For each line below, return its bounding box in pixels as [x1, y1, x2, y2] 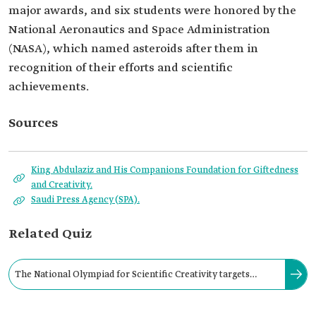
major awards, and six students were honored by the [8, 4, 296, 18]
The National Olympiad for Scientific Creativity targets [15, 268, 250, 281]
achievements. [8, 80, 89, 95]
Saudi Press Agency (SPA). [31, 194, 140, 206]
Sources [8, 115, 58, 132]
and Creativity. [31, 179, 92, 191]
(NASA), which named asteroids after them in [8, 42, 258, 56]
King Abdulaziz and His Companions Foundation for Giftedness [31, 164, 298, 176]
